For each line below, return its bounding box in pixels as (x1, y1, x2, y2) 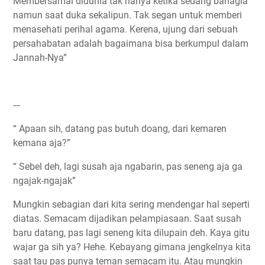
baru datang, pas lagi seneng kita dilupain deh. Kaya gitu (13, 227, 250, 238)
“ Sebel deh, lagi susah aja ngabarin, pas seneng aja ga (13, 160, 243, 172)
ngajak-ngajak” (13, 174, 76, 186)
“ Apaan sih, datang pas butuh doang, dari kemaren (13, 122, 227, 134)
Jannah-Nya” (13, 51, 67, 63)
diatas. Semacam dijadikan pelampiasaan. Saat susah (13, 212, 241, 224)
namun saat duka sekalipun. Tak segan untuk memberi (13, 9, 242, 21)
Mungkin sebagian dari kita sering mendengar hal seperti (13, 198, 250, 210)
